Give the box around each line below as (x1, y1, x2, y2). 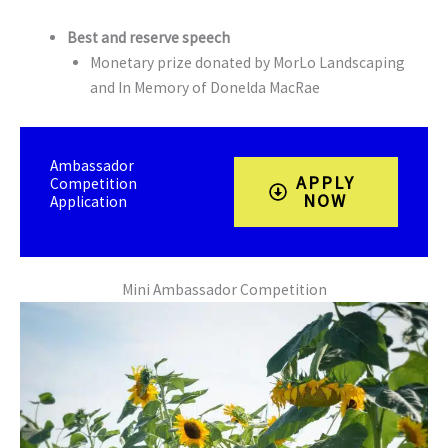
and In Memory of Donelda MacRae (89, 77, 320, 97)
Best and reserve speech (66, 27, 230, 47)
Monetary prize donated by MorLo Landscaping (89, 52, 405, 72)
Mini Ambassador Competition (121, 279, 327, 299)
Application (50, 191, 127, 211)
